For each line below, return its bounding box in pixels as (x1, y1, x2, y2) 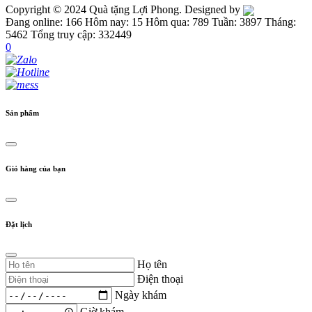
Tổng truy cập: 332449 (31, 28, 132, 40)
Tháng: (265, 15, 296, 28)
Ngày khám (115, 288, 166, 301)
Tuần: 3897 (212, 15, 262, 28)
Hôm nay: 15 (85, 15, 143, 28)
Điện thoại (137, 273, 183, 286)
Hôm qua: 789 (146, 15, 209, 28)
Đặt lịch (6, 219, 32, 228)
